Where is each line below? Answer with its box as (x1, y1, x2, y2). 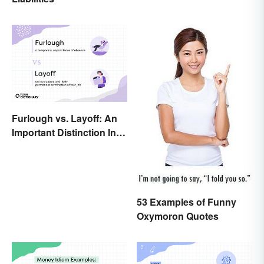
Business (12, 139, 54, 153)
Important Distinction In (12, 125, 116, 139)
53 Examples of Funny (137, 194, 236, 209)
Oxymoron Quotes (137, 209, 219, 223)
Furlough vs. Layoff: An (12, 111, 117, 125)
